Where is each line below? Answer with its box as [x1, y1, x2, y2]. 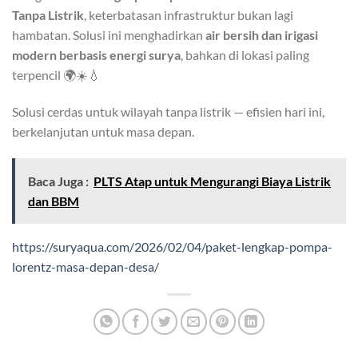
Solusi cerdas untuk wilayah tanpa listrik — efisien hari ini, [12, 104, 324, 120]
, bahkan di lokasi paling [181, 47, 309, 63]
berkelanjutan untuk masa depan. [12, 124, 194, 140]
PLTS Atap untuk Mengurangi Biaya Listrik [93, 173, 331, 189]
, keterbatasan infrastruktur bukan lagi [84, 7, 293, 23]
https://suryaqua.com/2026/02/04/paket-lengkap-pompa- [12, 239, 332, 255]
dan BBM [28, 193, 79, 209]
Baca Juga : [28, 173, 89, 189]
